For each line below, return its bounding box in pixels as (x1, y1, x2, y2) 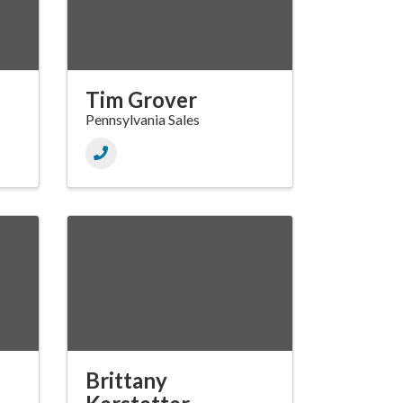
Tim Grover (85, 86, 197, 113)
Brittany (85, 367, 167, 394)
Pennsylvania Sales (85, 111, 200, 129)
